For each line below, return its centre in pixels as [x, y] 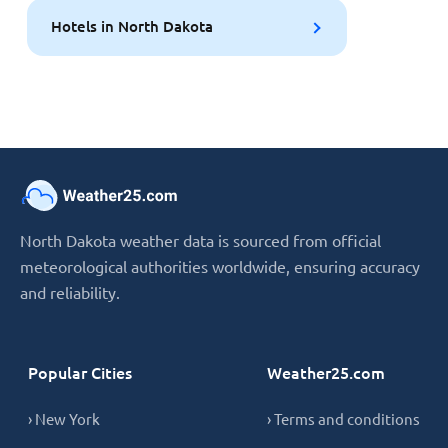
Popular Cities [80, 371]
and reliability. [70, 291]
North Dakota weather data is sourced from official [200, 239]
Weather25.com [326, 371]
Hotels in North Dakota [131, 26]
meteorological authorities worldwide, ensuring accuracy [220, 265]
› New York [64, 418]
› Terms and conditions [343, 418]
